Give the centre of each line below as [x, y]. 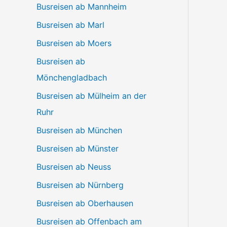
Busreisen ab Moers [74, 43]
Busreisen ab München [79, 130]
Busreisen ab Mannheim [82, 6]
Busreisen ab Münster [78, 148]
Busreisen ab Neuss [74, 166]
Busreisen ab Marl [70, 25]
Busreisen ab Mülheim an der [91, 96]
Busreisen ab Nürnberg [80, 185]
